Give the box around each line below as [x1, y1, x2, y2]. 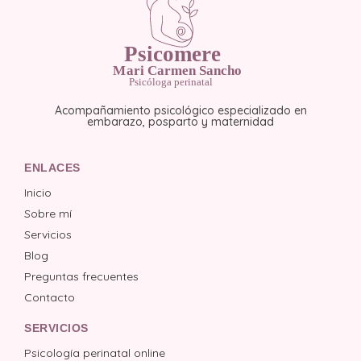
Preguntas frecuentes [24, 269, 139, 284]
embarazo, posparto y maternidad [87, 114, 274, 130]
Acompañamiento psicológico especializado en [54, 103, 307, 118]
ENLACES [24, 161, 81, 175]
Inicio [24, 185, 52, 201]
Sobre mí [24, 206, 72, 222]
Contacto [24, 290, 75, 305]
